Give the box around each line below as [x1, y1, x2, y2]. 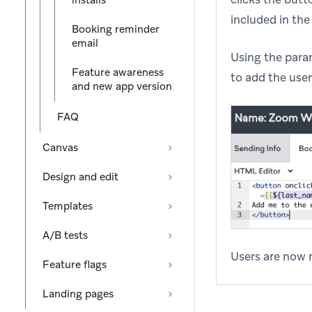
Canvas [42, 141, 78, 155]
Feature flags [42, 258, 107, 272]
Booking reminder [72, 22, 159, 36]
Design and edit [42, 170, 118, 184]
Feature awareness [72, 65, 164, 79]
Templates [42, 199, 93, 213]
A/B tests [42, 228, 88, 242]
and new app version [72, 79, 172, 93]
